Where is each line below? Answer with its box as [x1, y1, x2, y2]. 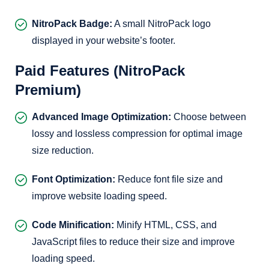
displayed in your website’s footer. [32, 35, 175, 46]
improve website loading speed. [32, 191, 167, 201]
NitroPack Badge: [32, 19, 112, 29]
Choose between [171, 112, 246, 122]
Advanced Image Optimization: [32, 112, 171, 122]
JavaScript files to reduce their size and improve [32, 237, 235, 247]
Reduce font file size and [115, 174, 223, 184]
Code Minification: [32, 220, 114, 230]
